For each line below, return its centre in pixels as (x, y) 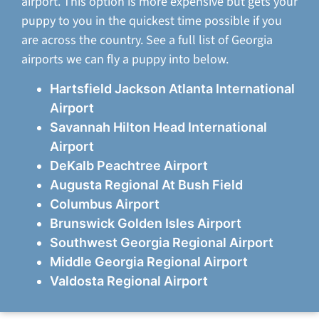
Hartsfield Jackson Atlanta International (172, 89)
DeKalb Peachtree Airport (129, 166)
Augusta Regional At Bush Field (146, 185)
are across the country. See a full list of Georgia (147, 40)
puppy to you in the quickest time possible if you (152, 21)
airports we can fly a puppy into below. (125, 59)
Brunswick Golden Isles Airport (146, 224)
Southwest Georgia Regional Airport (162, 243)
